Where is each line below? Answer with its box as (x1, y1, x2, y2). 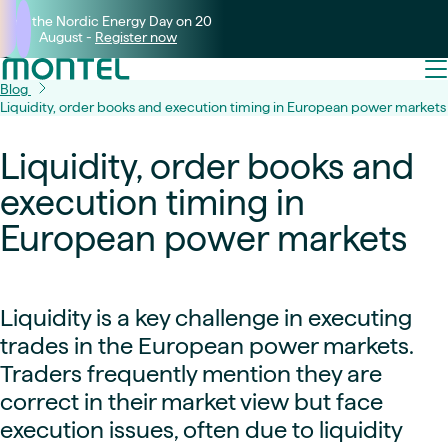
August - (39, 29, 95, 45)
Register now (95, 29, 177, 45)
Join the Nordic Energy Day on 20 (4, 13, 212, 29)
